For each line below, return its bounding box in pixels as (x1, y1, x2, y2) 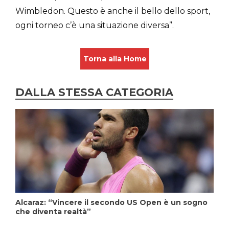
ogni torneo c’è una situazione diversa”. (15, 20, 174, 30)
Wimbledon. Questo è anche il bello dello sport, (15, 6, 210, 16)
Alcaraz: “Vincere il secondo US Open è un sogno (15, 197, 208, 207)
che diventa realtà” (15, 207, 91, 216)
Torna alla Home (83, 54, 147, 63)
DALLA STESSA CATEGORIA (15, 85, 173, 99)
